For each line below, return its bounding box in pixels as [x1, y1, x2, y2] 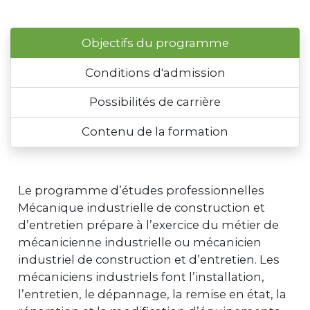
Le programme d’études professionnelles [18, 183, 264, 197]
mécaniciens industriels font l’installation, [18, 269, 264, 284]
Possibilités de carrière [89, 95, 221, 109]
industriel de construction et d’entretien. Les [18, 252, 280, 266]
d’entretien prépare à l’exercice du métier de [18, 217, 279, 232]
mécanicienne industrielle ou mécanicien [18, 235, 262, 249]
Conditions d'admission [84, 65, 226, 80]
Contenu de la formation [82, 125, 228, 139]
